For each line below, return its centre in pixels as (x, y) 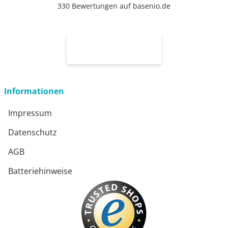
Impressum (30, 113)
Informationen (34, 91)
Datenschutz (33, 132)
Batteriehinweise (40, 171)
